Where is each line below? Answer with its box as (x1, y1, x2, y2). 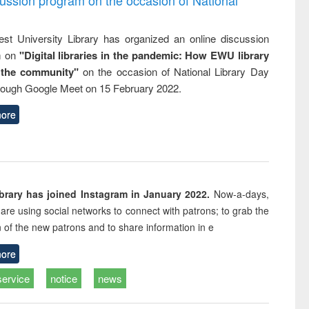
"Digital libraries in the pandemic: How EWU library (19, 47, 269, 63)
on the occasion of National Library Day (78, 63, 269, 79)
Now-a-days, (213, 186, 269, 201)
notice (50, 270, 78, 286)
